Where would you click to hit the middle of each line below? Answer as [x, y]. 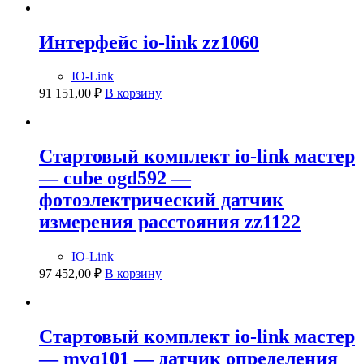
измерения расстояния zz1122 [170, 222]
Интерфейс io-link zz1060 [149, 42]
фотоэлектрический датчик [161, 200]
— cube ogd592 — [115, 178]
